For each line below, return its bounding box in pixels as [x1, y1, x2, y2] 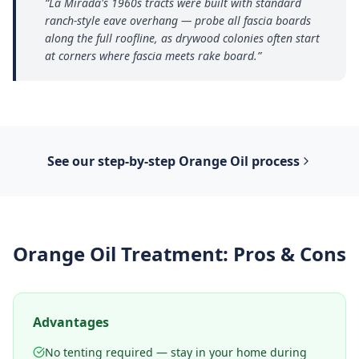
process [248, 152, 300, 170]
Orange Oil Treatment [13, 240, 223, 267]
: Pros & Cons [223, 240, 346, 267]
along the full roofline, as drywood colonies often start [45, 30, 320, 46]
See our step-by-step [46, 152, 179, 170]
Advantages [33, 313, 109, 331]
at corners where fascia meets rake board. [45, 48, 257, 63]
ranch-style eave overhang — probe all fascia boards [45, 13, 311, 28]
